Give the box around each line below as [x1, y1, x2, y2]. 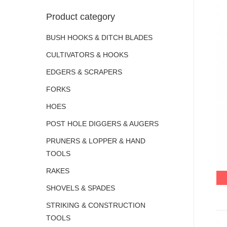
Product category [46, 12, 115, 22]
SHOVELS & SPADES [46, 184, 115, 192]
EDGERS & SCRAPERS [46, 68, 122, 76]
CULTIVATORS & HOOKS [46, 51, 128, 59]
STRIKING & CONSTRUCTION [46, 201, 145, 209]
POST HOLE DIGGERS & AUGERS [46, 120, 159, 128]
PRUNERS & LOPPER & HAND [46, 137, 145, 145]
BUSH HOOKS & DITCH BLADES [46, 33, 153, 42]
